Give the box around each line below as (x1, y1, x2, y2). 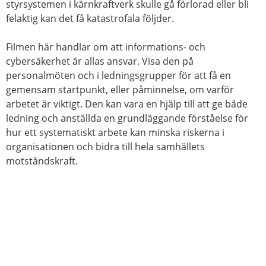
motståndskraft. (6, 154, 78, 167)
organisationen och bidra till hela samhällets (6, 140, 205, 153)
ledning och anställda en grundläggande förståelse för (6, 112, 248, 125)
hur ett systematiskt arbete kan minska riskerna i (6, 126, 224, 139)
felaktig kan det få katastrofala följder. (6, 12, 174, 25)
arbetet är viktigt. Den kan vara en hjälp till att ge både (6, 97, 248, 110)
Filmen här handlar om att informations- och (6, 40, 205, 53)
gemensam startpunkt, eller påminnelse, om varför (6, 83, 234, 96)
